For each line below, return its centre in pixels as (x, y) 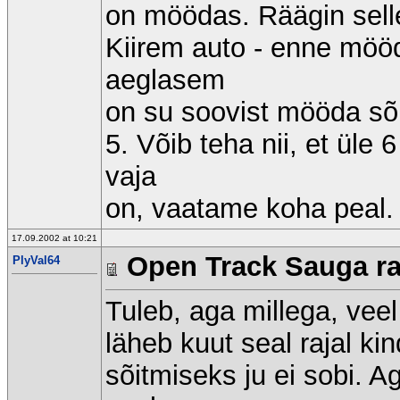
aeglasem (165, 80)
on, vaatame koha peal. (250, 208)
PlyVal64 (36, 260)
